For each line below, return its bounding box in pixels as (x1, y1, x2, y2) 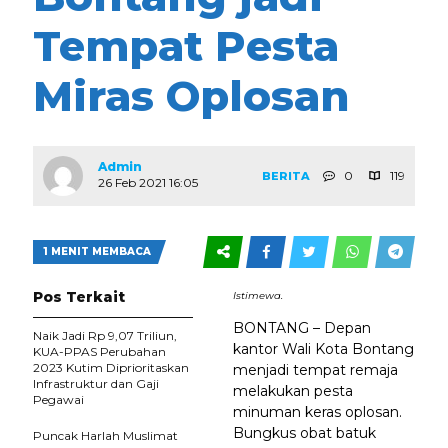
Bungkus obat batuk (233, 424, 376, 442)
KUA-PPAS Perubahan (33, 344, 166, 359)
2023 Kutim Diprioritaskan (33, 360, 189, 375)
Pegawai (33, 392, 84, 407)
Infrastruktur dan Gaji (33, 376, 159, 391)
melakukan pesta (233, 382, 353, 400)
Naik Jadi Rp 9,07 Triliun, (33, 328, 177, 343)
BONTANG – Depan (233, 319, 371, 337)
